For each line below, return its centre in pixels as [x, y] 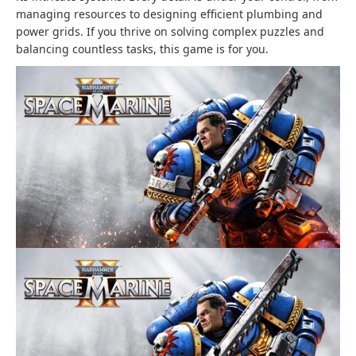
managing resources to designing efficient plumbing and [169, 14]
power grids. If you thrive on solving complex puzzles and [170, 31]
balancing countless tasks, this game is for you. [142, 48]
